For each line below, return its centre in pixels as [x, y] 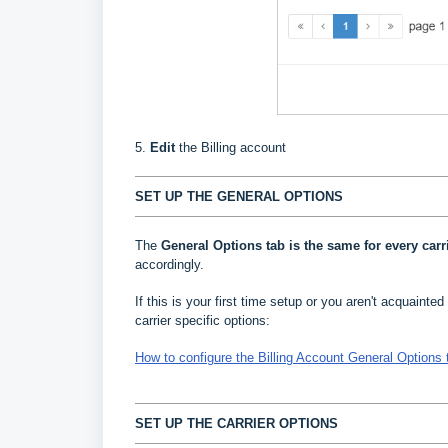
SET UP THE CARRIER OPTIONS [238, 424]
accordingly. [169, 265]
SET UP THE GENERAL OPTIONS [239, 197]
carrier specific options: [202, 321]
